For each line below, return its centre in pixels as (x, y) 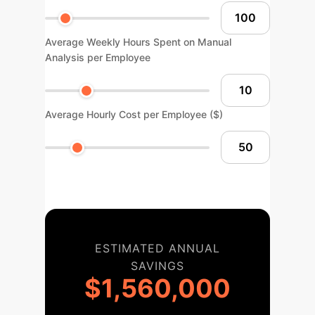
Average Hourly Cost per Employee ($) (134, 114)
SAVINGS (157, 266)
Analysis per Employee (98, 57)
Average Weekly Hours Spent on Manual (138, 42)
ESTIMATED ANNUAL (157, 248)
